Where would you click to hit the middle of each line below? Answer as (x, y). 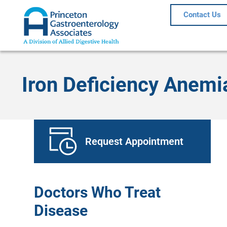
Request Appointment (135, 141)
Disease (61, 210)
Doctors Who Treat (98, 192)
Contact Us (202, 15)
